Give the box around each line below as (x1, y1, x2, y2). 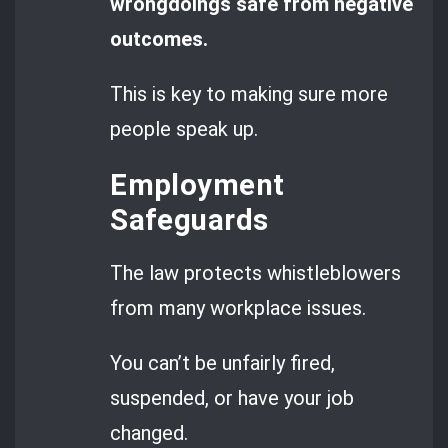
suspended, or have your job (110, 386, 355, 411)
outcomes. (110, 26, 209, 51)
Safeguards (110, 202, 269, 237)
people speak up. (110, 117, 259, 142)
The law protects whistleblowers (110, 260, 402, 285)
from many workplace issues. (110, 295, 367, 320)
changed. (110, 421, 189, 446)
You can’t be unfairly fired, (110, 351, 336, 376)
